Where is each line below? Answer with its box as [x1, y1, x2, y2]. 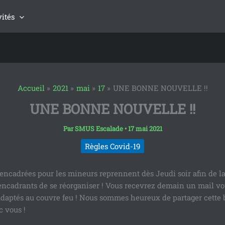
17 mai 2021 [128, 124, 162, 133]
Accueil [17, 82, 45, 93]
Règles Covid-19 [85, 141, 140, 151]
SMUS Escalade [74, 124, 125, 133]
